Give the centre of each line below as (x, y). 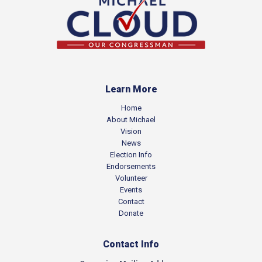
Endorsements (131, 167)
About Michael (131, 120)
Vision (131, 132)
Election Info (131, 155)
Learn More (131, 89)
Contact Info (131, 244)
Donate (131, 213)
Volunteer (131, 178)
